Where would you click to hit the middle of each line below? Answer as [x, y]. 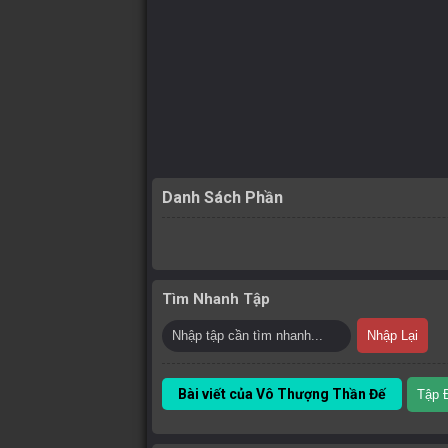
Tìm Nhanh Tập [216, 299]
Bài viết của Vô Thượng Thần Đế [282, 394]
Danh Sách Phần [222, 197]
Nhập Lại [392, 335]
